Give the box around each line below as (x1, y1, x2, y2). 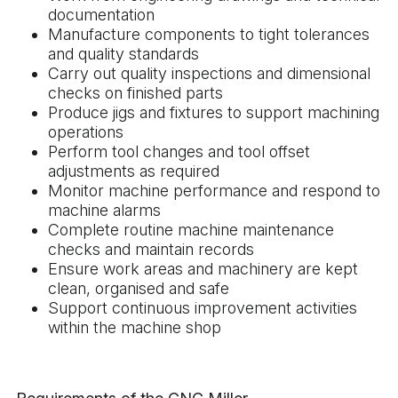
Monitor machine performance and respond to (48, 180, 380, 200)
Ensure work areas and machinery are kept (48, 259, 358, 278)
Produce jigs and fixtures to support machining (48, 102, 379, 122)
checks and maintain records (48, 239, 254, 259)
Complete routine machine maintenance (48, 219, 334, 239)
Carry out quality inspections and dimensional (48, 63, 370, 83)
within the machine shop (48, 317, 221, 337)
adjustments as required (48, 161, 219, 180)
